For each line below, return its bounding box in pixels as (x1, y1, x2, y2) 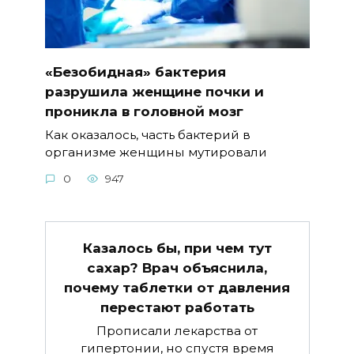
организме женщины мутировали (44, 145, 267, 160)
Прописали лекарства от (96, 323, 258, 339)
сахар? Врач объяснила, (87, 259, 267, 276)
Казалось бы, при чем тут (82, 239, 272, 256)
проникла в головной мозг (44, 103, 243, 119)
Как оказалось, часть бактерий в (44, 127, 250, 143)
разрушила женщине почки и (44, 83, 264, 100)
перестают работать (100, 299, 254, 315)
